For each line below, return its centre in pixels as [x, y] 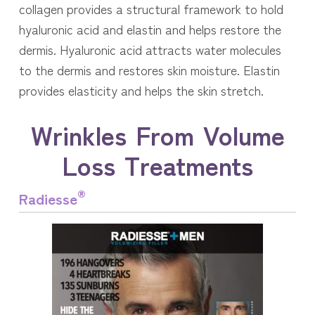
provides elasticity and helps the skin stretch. [141, 90]
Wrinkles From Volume [157, 135]
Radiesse [48, 199]
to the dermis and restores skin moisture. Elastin [149, 70]
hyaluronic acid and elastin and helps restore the [150, 29]
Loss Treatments [157, 165]
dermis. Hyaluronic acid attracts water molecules [150, 50]
